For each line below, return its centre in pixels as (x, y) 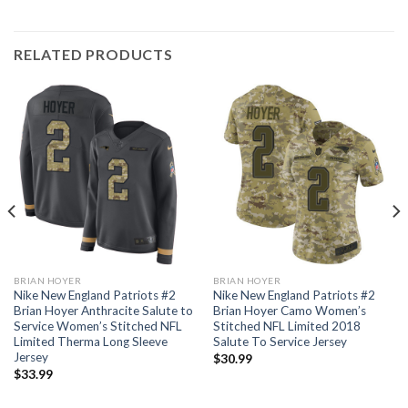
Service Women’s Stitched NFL (97, 326)
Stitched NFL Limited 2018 (286, 326)
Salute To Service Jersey (280, 342)
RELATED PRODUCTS (93, 54)
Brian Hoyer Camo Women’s (289, 311)
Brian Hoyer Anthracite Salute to (103, 311)
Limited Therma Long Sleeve (90, 342)
